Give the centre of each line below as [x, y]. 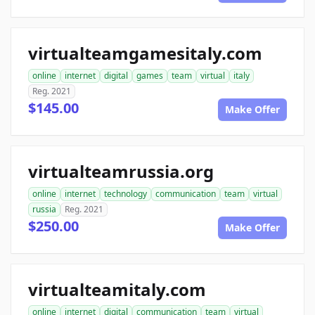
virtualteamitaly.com [117, 289]
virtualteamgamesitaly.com [145, 53]
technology [126, 194]
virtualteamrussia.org [121, 171]
